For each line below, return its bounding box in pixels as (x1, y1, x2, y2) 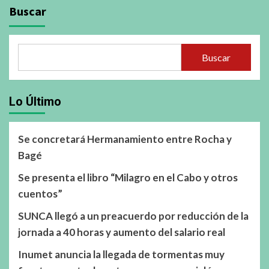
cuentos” (18, 187, 62, 201)
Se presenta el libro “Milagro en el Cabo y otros (18, 171, 238, 184)
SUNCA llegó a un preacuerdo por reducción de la (18, 210, 249, 223)
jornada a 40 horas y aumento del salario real (18, 226, 225, 239)
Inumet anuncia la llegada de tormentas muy (18, 248, 225, 261)
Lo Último (9, 94, 61, 109)
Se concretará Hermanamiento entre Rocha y (18, 133, 232, 146)
